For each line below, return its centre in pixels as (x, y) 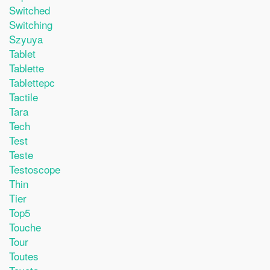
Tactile (24, 96)
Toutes (24, 256)
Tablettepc (32, 82)
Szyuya (26, 39)
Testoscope (35, 169)
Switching (31, 24)
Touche (25, 227)
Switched (30, 10)
